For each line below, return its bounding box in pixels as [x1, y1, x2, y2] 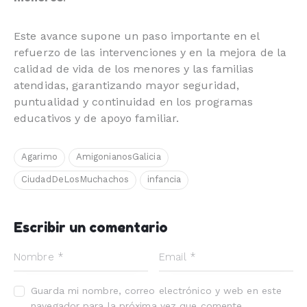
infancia [147, 174, 181, 185]
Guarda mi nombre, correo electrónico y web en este [31, 285, 282, 297]
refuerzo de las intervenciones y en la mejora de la [14, 45, 287, 59]
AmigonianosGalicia [75, 151, 161, 162]
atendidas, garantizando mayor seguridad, [14, 78, 240, 92]
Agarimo [21, 151, 58, 162]
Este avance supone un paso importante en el [14, 29, 260, 42]
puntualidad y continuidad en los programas [14, 95, 254, 108]
